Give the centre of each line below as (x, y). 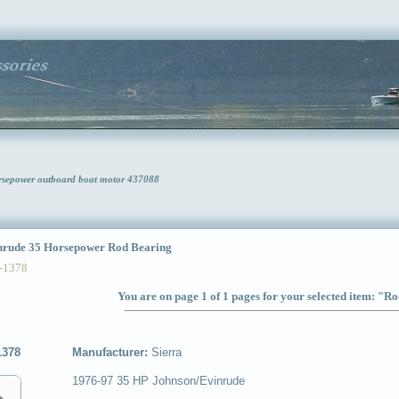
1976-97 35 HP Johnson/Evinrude (159, 381)
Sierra (167, 353)
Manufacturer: (112, 353)
